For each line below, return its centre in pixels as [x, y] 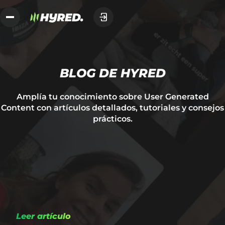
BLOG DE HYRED [113, 73]
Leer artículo [43, 216]
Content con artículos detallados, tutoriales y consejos [113, 108]
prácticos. [113, 119]
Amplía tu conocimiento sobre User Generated [113, 97]
